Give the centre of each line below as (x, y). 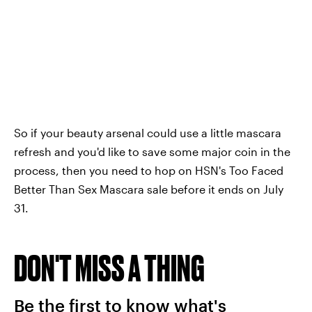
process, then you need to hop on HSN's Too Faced (149, 170)
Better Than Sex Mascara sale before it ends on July (149, 189)
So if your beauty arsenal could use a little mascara (148, 132)
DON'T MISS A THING (109, 267)
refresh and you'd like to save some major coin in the (152, 151)
